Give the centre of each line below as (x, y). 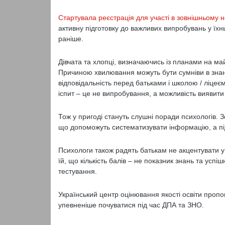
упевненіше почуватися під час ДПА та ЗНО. (131, 205)
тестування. (77, 171)
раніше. (71, 39)
